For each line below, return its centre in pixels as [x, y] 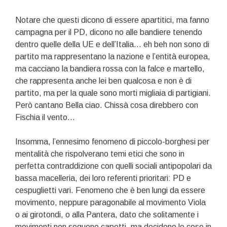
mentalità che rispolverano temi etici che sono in [100, 154]
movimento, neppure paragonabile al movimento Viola [110, 203]
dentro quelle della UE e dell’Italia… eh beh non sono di [112, 45]
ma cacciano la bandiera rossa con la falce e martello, [110, 69]
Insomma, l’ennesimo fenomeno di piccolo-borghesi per [112, 142]
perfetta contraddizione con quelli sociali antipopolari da [113, 166]
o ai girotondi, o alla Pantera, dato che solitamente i [107, 215]
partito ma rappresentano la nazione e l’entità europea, [113, 57]
